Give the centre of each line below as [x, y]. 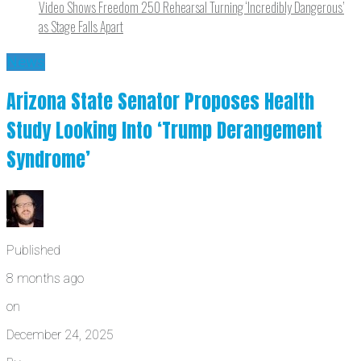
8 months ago [45, 279]
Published [33, 251]
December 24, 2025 [60, 335]
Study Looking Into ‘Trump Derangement [164, 131]
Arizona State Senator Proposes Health [160, 102]
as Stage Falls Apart [81, 26]
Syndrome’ [48, 160]
